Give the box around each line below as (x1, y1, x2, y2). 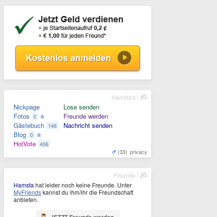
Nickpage (14, 102, 40, 111)
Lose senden (63, 102, 99, 111)
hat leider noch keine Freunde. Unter (34, 181, 132, 189)
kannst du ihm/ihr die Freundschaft (41, 188, 133, 196)
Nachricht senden (63, 121, 112, 130)
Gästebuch (14, 121, 44, 130)
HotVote (14, 139, 36, 148)
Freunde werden (63, 111, 108, 121)
